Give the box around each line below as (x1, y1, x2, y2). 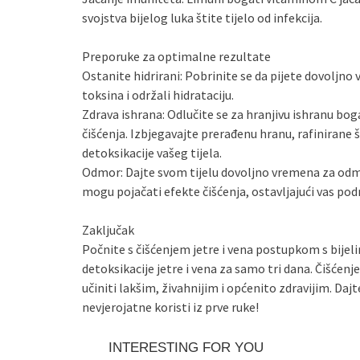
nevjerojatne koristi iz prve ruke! (82, 298, 259, 315)
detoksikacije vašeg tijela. (82, 144, 222, 161)
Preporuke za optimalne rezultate (82, 47, 271, 64)
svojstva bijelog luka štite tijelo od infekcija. (82, 9, 322, 26)
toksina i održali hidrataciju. (82, 86, 234, 103)
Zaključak (82, 221, 134, 238)
